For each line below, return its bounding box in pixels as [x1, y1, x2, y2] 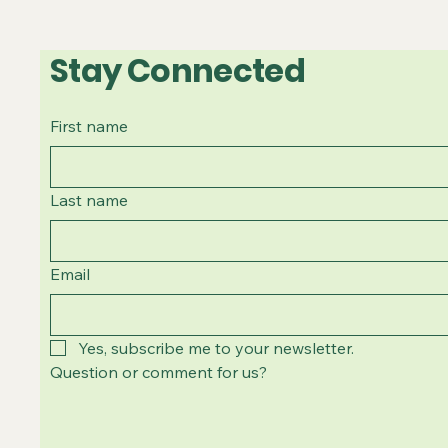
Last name [50, 190, 128, 211]
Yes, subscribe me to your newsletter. [78, 338, 354, 359]
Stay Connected [50, 48, 306, 94]
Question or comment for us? [50, 362, 267, 383]
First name [50, 116, 128, 137]
